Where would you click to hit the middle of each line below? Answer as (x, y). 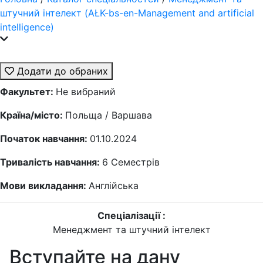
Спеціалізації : (131, 215)
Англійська (114, 186)
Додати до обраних (61, 71)
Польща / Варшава (109, 115)
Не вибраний (86, 92)
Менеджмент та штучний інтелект (131, 230)
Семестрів (135, 162)
